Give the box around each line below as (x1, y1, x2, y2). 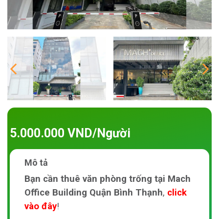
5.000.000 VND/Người (10, 126, 131, 140)
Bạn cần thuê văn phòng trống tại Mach (24, 173, 191, 184)
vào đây (24, 200, 57, 212)
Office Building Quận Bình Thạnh (24, 187, 163, 198)
